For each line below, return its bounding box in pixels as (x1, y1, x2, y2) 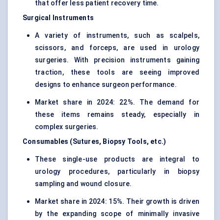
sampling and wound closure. (35, 180, 132, 188)
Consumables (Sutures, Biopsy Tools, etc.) (23, 137, 166, 146)
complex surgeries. (35, 123, 99, 131)
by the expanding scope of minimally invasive (35, 210, 199, 218)
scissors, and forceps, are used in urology (35, 44, 199, 52)
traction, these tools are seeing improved (35, 68, 199, 77)
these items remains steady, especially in (35, 110, 199, 119)
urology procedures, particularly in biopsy (35, 167, 199, 176)
